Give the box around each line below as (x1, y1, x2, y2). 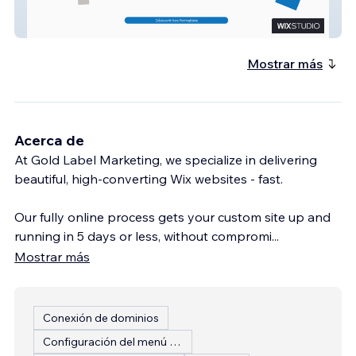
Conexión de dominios (43, 310, 159, 325)
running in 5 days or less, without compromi (14, 227, 272, 244)
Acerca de (14, 130, 84, 149)
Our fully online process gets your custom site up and (14, 208, 331, 225)
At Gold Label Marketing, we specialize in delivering (14, 151, 317, 168)
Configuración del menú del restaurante (169, 334, 180, 349)
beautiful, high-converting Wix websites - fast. (14, 170, 283, 187)
